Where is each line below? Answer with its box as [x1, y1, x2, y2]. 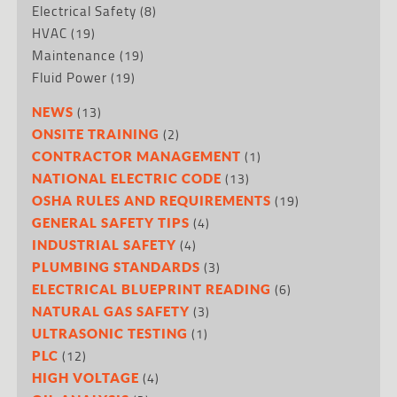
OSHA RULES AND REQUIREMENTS [32, 191, 272, 208]
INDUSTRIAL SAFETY [32, 236, 177, 253]
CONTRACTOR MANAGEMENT [32, 147, 242, 164]
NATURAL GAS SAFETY [32, 302, 191, 319]
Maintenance [32, 44, 117, 66]
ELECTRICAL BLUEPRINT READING [32, 280, 272, 297]
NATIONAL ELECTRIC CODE [32, 169, 222, 186]
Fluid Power [32, 66, 108, 88]
